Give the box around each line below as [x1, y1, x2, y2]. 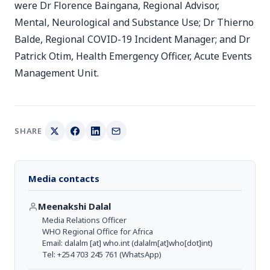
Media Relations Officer [42, 215, 127, 225]
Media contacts [28, 172, 99, 184]
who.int [103, 237, 130, 248]
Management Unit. [14, 66, 99, 80]
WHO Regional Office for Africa [42, 226, 153, 237]
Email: [42, 237, 64, 248]
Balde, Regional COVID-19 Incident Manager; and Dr [14, 33, 250, 46]
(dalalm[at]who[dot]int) [130, 237, 213, 248]
